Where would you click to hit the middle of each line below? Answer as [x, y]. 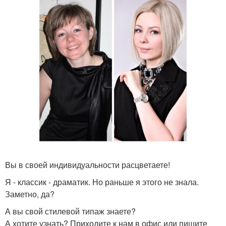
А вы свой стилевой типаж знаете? [70, 211]
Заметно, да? [30, 194]
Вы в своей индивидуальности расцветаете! [88, 165]
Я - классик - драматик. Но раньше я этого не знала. [102, 182]
